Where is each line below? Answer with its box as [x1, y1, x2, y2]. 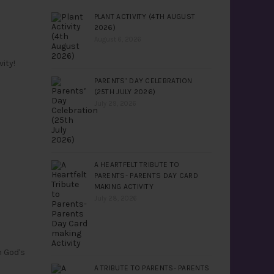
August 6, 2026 [94, 35, 141, 43]
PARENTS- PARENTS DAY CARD [94, 171, 199, 180]
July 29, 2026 [94, 100, 136, 108]
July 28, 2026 [94, 194, 137, 202]
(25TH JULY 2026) [94, 87, 156, 96]
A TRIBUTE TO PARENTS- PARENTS [94, 264, 210, 272]
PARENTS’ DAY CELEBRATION [94, 76, 193, 85]
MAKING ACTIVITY [94, 182, 154, 191]
